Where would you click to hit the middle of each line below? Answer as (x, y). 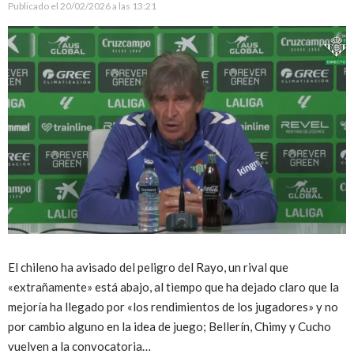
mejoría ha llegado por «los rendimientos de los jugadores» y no (173, 306)
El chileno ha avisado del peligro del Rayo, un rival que (148, 267)
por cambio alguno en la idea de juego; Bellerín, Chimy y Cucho (169, 326)
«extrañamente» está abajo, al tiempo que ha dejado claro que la (173, 286)
